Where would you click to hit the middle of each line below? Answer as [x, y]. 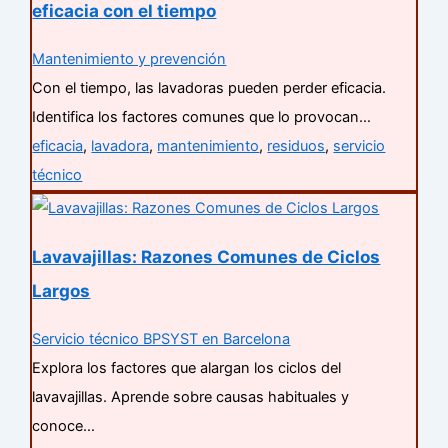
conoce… [64, 426]
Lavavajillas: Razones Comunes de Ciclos [206, 256]
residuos [296, 145]
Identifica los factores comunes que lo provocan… [202, 116]
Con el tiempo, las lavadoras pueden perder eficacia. [209, 87]
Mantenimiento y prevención [129, 58]
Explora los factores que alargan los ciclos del [187, 368]
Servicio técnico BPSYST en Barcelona [161, 339]
